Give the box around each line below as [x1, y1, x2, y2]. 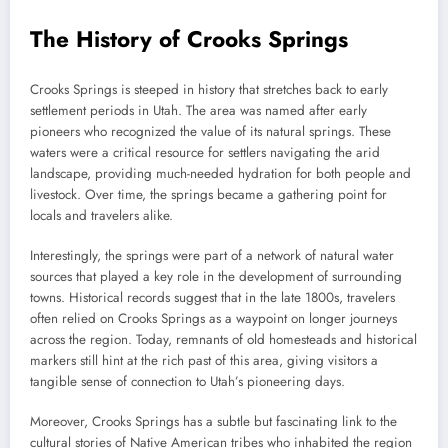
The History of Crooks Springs [30, 23, 348, 56]
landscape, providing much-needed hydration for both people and [30, 163, 411, 183]
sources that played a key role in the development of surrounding [30, 267, 402, 287]
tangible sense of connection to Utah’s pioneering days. [30, 372, 345, 392]
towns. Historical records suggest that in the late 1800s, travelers [30, 288, 395, 308]
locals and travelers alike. [30, 205, 173, 225]
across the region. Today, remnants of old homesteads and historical [30, 330, 417, 350]
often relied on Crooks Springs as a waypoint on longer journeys [30, 309, 397, 329]
